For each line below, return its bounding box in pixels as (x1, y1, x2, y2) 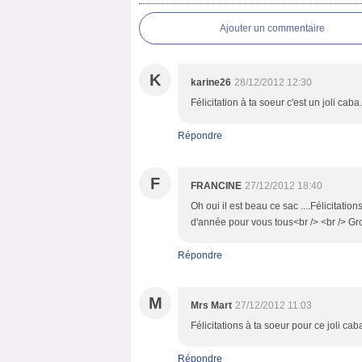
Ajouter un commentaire (220, 23, 325, 34)
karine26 (191, 77, 231, 88)
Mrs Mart (191, 300, 232, 311)
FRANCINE (191, 180, 242, 192)
